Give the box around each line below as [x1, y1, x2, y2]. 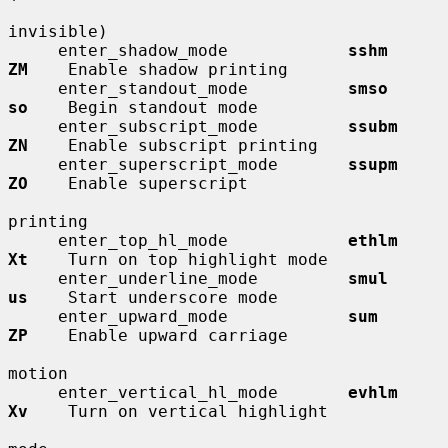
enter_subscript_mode [58, 116, 348, 136]
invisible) [8, 21, 108, 41]
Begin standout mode [28, 97, 258, 117]
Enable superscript [28, 173, 248, 193]
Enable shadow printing [28, 59, 288, 79]
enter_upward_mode [58, 306, 348, 326]
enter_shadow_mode [58, 40, 348, 60]
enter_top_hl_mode [58, 230, 348, 250]
